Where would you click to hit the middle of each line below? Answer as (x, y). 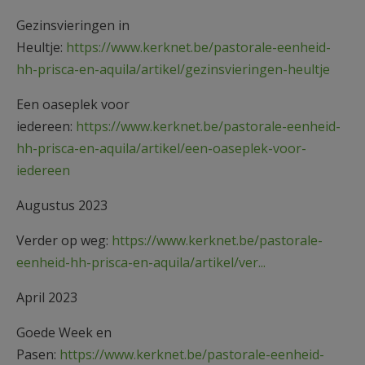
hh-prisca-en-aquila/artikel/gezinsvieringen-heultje (173, 69)
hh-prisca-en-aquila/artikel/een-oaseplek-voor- (161, 148)
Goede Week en (64, 332)
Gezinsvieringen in (73, 25)
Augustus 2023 (62, 205)
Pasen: (38, 354)
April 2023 (47, 297)
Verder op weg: (64, 240)
